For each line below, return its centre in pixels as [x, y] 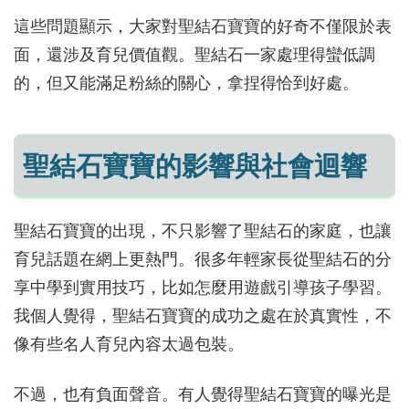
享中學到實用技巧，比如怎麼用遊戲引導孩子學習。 [203, 287]
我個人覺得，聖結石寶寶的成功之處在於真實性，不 [203, 315]
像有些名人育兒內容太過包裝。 [129, 344]
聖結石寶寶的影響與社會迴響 [195, 167]
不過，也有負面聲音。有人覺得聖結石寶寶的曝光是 [203, 394]
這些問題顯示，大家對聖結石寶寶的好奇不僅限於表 [203, 27]
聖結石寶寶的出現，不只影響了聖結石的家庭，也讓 [203, 231]
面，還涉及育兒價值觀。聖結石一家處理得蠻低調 [194, 55]
